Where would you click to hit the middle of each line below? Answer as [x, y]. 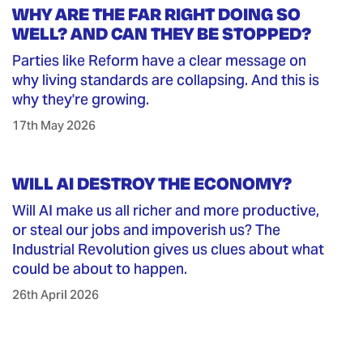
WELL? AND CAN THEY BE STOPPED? [162, 34]
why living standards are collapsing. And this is [166, 80]
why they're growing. [81, 100]
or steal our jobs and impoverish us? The [147, 230]
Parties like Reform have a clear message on [160, 61]
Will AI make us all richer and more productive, [166, 211]
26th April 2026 [56, 295]
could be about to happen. [100, 269]
